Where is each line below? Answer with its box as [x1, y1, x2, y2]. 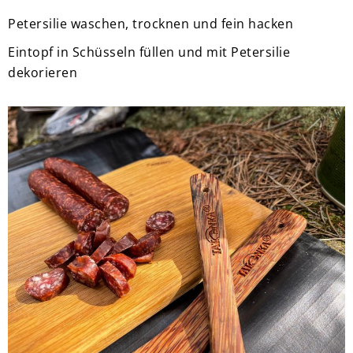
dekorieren [8, 64, 77, 82]
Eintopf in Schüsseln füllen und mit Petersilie [8, 43, 290, 61]
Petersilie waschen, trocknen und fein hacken [8, 15, 293, 33]
